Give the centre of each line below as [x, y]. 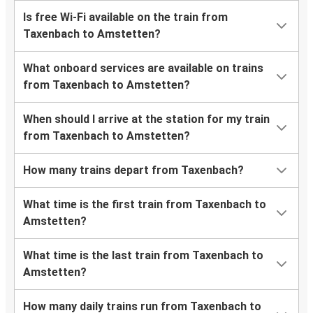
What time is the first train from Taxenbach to [145, 204]
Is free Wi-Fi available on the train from [125, 17]
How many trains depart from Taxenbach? [133, 170]
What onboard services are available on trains [143, 68]
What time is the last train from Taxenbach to [143, 255]
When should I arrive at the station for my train [146, 119]
